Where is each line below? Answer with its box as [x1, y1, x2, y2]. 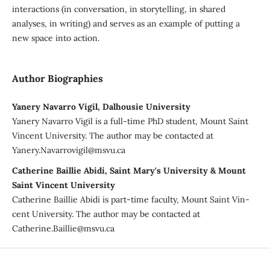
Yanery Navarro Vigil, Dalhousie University [11, 101, 190, 112]
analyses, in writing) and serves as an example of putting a [11, 17, 240, 29]
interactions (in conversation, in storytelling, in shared [11, 3, 225, 14]
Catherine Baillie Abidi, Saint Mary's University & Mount [11, 165, 246, 176]
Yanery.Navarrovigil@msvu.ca [11, 144, 125, 155]
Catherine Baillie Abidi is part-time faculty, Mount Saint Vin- [11, 193, 250, 205]
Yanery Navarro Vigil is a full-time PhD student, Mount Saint [11, 115, 248, 127]
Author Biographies [11, 72, 103, 84]
